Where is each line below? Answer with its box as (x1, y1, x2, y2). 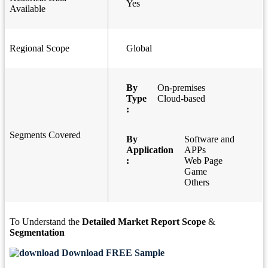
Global (126, 43, 152, 54)
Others (184, 177, 209, 188)
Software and (184, 134, 234, 145)
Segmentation (10, 227, 65, 238)
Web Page (184, 156, 223, 166)
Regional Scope (10, 43, 69, 54)
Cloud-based (157, 93, 205, 104)
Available (10, 4, 45, 14)
